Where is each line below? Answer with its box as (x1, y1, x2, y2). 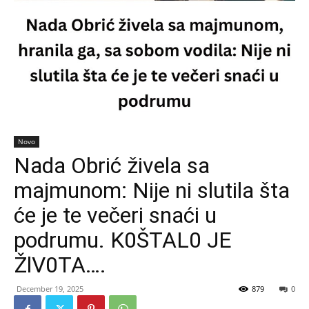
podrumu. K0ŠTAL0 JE (14, 226, 232, 253)
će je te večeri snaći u (14, 201, 217, 228)
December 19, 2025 (17, 283, 83, 294)
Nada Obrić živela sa (14, 152, 210, 179)
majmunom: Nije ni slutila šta (14, 177, 290, 203)
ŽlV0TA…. (14, 251, 106, 278)
